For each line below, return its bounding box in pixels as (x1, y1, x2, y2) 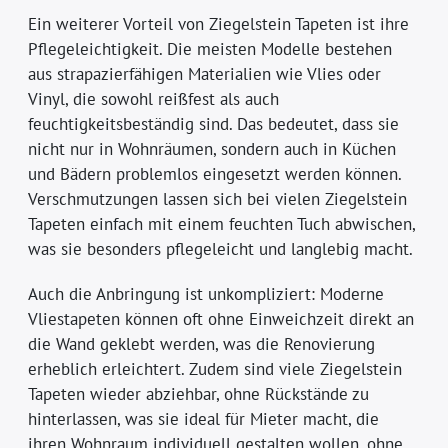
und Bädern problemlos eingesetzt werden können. (28, 162, 402, 185)
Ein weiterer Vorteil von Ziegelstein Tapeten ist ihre (28, 12, 410, 35)
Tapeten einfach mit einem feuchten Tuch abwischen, (28, 212, 416, 235)
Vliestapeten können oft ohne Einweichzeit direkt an (28, 307, 415, 330)
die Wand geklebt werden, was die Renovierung (28, 332, 376, 355)
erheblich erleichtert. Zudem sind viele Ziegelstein (28, 357, 403, 380)
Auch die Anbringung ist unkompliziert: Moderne (28, 282, 385, 305)
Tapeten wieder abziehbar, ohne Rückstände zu (28, 382, 370, 405)
